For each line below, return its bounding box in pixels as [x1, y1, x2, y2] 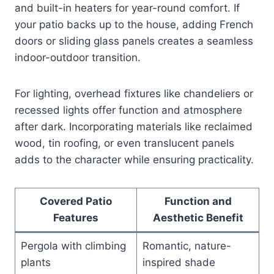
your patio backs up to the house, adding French [15, 18, 253, 31]
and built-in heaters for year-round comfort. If [15, 1, 240, 14]
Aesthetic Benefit [152, 211, 243, 224]
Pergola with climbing [20, 239, 126, 252]
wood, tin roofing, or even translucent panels [15, 136, 234, 149]
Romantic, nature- [142, 239, 231, 252]
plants [20, 256, 51, 268]
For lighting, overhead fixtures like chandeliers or [15, 87, 253, 100]
